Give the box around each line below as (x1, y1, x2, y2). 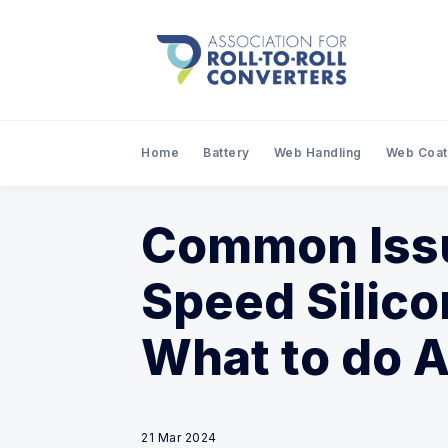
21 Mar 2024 (141, 429, 217, 445)
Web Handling (273, 144, 362, 160)
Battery (203, 144, 250, 160)
